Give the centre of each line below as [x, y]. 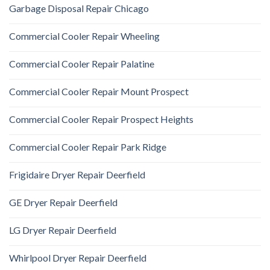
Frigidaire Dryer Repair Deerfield [77, 174]
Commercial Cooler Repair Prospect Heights [101, 119]
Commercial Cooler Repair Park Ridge [88, 146]
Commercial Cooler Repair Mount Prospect [99, 91]
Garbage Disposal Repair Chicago [79, 8]
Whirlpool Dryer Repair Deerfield [78, 257]
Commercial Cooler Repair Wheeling [84, 36]
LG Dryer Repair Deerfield [63, 230]
